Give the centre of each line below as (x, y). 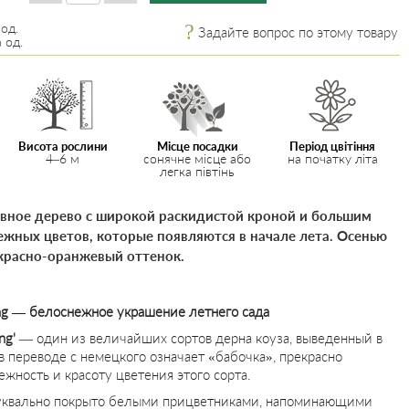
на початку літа (332, 158)
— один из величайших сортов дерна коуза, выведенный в (199, 338)
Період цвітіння (333, 146)
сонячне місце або (198, 158)
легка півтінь (198, 171)
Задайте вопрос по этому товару (298, 32)
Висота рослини (63, 146)
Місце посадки (197, 146)
